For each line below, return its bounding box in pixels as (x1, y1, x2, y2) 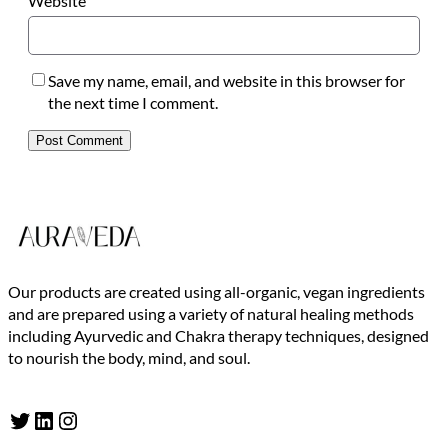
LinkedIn (31, 404, 44, 434)
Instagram (55, 404, 75, 434)
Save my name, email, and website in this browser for (48, 70, 405, 90)
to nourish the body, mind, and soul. (8, 348, 250, 368)
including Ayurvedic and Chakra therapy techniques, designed (8, 326, 429, 346)
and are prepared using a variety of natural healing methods (8, 304, 414, 324)
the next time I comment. (48, 92, 218, 112)
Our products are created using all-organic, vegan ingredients (8, 282, 425, 302)
